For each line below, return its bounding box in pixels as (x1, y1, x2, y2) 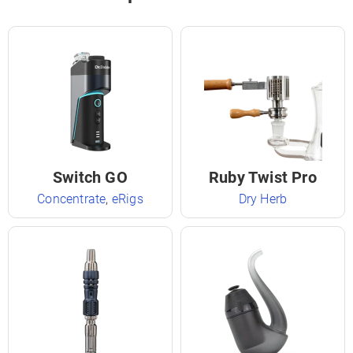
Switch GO (53, 168, 128, 187)
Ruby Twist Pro (209, 168, 317, 187)
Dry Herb (238, 191, 288, 206)
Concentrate (37, 191, 106, 206)
